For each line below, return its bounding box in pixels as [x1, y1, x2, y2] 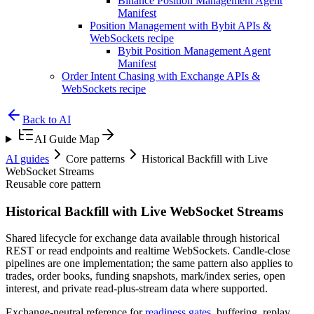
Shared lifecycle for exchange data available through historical [6, 232, 280, 245]
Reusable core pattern [6, 178, 101, 190]
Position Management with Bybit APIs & [90, 20, 271, 32]
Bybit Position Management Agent [118, 45, 271, 57]
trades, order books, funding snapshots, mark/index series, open [6, 270, 285, 282]
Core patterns [66, 153, 125, 165]
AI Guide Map [34, 133, 100, 145]
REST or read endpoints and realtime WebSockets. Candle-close [6, 245, 290, 257]
